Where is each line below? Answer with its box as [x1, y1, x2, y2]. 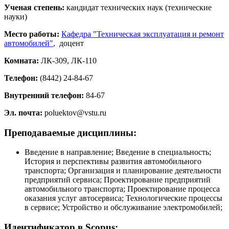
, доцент [53, 38, 84, 48]
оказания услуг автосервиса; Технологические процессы [25, 194, 222, 203]
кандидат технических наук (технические [64, 3, 212, 12]
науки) [4, 12, 27, 21]
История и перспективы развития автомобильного [25, 157, 201, 166]
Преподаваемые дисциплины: [4, 127, 136, 138]
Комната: [4, 56, 39, 65]
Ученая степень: [4, 3, 64, 12]
